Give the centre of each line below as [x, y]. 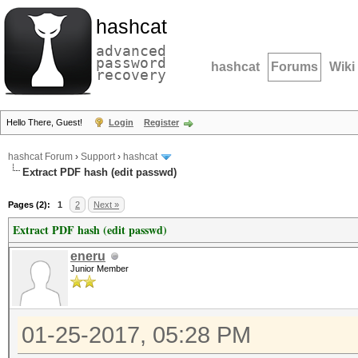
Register [161, 122]
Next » [106, 205]
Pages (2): [29, 205]
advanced [131, 51]
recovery [131, 75]
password [131, 63]
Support [98, 157]
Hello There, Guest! [46, 122]
